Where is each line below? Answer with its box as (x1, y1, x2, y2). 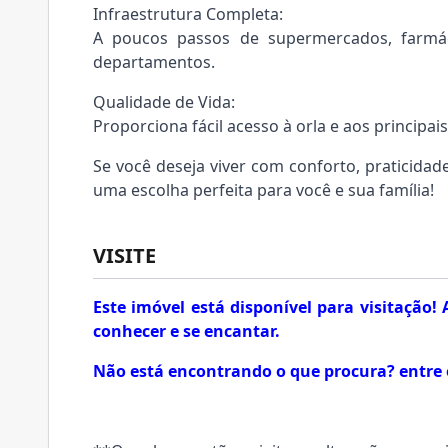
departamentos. (93, 51, 215, 73)
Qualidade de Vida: (93, 91, 235, 113)
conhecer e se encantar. (93, 320, 280, 342)
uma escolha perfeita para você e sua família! (93, 179, 434, 201)
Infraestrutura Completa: (93, 3, 283, 25)
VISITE (93, 242, 156, 269)
